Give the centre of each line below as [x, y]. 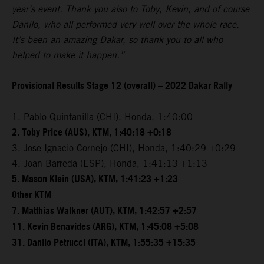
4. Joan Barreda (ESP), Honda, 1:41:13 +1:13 [110, 164]
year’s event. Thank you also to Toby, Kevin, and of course [131, 9]
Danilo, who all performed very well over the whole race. [126, 25]
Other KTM [32, 196]
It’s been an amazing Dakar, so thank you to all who [117, 40]
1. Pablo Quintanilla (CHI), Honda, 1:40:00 [102, 117]
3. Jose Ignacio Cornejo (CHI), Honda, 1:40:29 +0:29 [124, 148]
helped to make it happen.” [68, 55]
